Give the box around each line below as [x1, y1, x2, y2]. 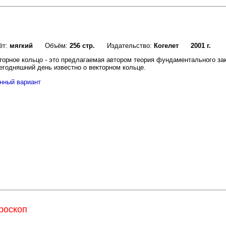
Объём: [33, 42, 70, 50]
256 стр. [70, 42, 95, 50]
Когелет [154, 42, 179, 50]
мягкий [10, 42, 33, 50]
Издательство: [95, 42, 154, 50]
